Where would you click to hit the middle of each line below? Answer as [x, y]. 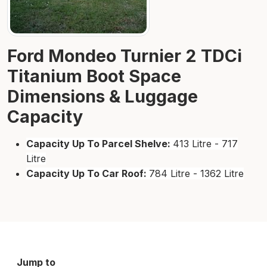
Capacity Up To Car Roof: [88, 174]
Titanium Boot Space [94, 76]
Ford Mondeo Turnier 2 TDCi [125, 56]
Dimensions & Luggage [103, 97]
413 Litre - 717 [205, 144]
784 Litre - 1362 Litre [196, 174]
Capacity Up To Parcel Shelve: [100, 144]
